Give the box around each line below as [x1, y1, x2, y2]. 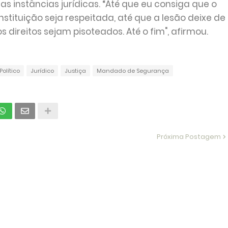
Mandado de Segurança [96, 67, 169, 75]
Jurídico [30, 67, 54, 75]
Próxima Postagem [156, 132, 221, 141]
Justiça [64, 67, 86, 75]
